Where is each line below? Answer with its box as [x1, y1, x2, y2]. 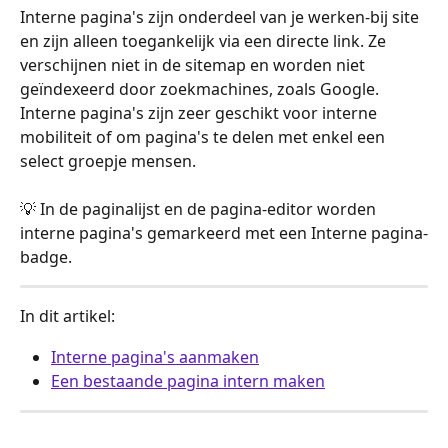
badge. [20, 246, 72, 269]
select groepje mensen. [20, 150, 196, 172]
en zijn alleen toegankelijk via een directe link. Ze [20, 30, 390, 52]
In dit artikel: [20, 305, 115, 328]
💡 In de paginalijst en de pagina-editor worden [20, 198, 380, 221]
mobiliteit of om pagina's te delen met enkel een [20, 126, 389, 148]
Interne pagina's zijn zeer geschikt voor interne [20, 102, 381, 124]
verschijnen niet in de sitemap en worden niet [20, 54, 369, 76]
